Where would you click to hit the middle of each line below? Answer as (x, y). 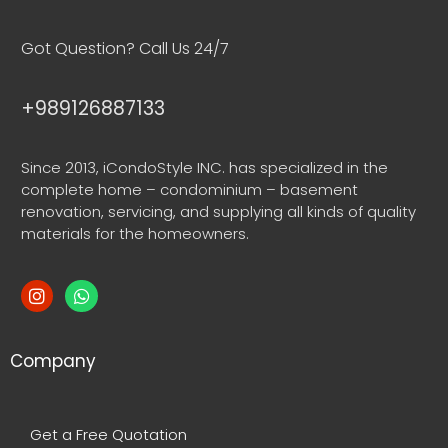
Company (53, 361)
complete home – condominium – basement (189, 190)
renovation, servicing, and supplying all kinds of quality (218, 212)
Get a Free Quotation (108, 435)
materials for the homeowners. (135, 234)
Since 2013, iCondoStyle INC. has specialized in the (204, 168)
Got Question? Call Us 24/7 (125, 48)
